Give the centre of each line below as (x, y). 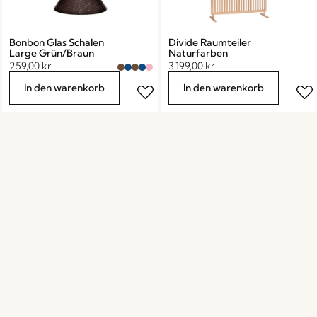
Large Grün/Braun (52, 53)
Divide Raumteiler (210, 42)
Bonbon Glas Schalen (57, 42)
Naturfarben (198, 53)
